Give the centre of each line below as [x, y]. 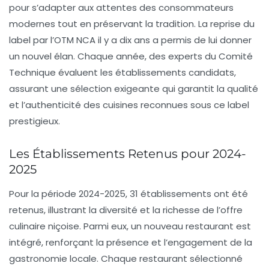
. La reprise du [224, 24]
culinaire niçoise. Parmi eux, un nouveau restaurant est [130, 226]
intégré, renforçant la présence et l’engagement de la [131, 243]
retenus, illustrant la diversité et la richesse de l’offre [126, 210]
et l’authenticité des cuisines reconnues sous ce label [129, 105]
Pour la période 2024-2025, [69, 194]
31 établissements [171, 194]
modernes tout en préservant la [82, 24]
